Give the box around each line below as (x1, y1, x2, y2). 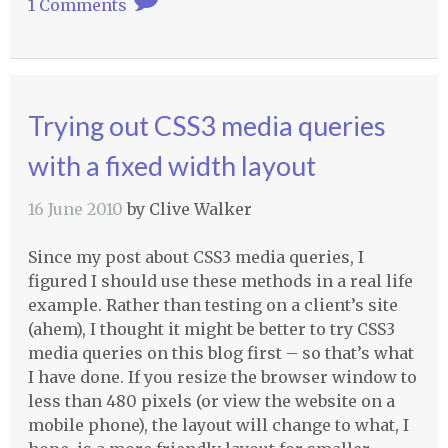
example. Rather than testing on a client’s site (27, 295, 398, 316)
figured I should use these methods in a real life (27, 271, 413, 292)
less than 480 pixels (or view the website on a (27, 391, 395, 412)
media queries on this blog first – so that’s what (27, 343, 414, 364)
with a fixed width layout (27, 149, 316, 183)
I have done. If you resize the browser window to (27, 367, 417, 388)
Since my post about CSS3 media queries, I (27, 247, 364, 268)
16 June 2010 (27, 199, 123, 220)
